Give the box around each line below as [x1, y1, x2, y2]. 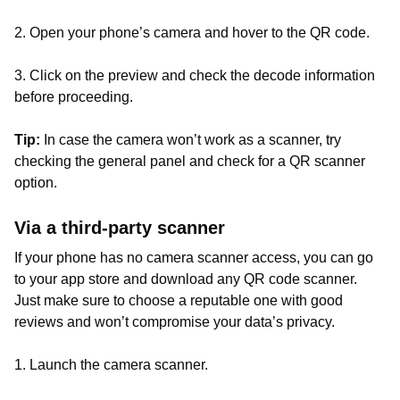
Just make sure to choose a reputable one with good [14, 293, 343, 308]
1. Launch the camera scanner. [14, 357, 208, 372]
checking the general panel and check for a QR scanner [14, 154, 365, 169]
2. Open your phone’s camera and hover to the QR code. [14, 25, 370, 40]
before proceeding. [14, 89, 133, 104]
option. [14, 175, 57, 190]
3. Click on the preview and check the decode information [14, 68, 375, 83]
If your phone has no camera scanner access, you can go [14, 250, 373, 265]
